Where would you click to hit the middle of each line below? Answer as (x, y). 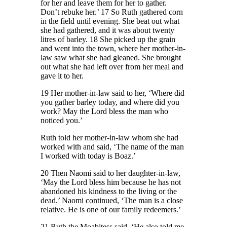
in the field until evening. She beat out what (110, 21)
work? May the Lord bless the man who (105, 111)
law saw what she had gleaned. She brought (111, 58)
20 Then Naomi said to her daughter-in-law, (111, 173)
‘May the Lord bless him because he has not (111, 182)
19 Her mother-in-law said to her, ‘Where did (113, 93)
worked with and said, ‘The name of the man (112, 147)
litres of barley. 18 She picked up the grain (108, 40)
